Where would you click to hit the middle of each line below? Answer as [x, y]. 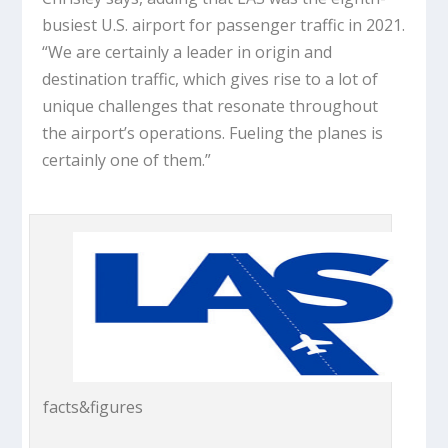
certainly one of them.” [127, 159]
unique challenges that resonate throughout [210, 105]
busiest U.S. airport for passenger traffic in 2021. [224, 24]
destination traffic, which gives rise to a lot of [210, 78]
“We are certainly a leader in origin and [187, 51]
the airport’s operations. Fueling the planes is [213, 132]
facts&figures [93, 406]
